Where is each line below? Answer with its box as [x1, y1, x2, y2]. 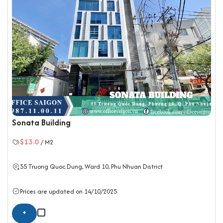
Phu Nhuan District [111, 162, 163, 172]
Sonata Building [12, 116, 71, 129]
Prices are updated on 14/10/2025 [20, 186, 117, 196]
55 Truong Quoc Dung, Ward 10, [20, 162, 111, 172]
